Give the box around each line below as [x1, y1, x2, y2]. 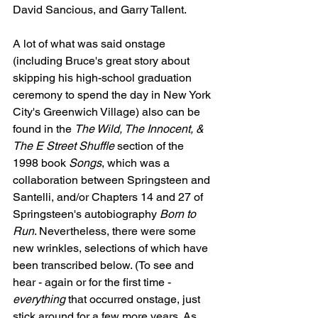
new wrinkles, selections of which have [13, 241, 211, 255]
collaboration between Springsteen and [13, 173, 213, 187]
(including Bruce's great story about [13, 54, 192, 67]
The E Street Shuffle [13, 139, 114, 153]
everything [13, 292, 65, 306]
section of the [114, 139, 187, 153]
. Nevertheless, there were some [34, 224, 199, 238]
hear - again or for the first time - [13, 275, 174, 289]
